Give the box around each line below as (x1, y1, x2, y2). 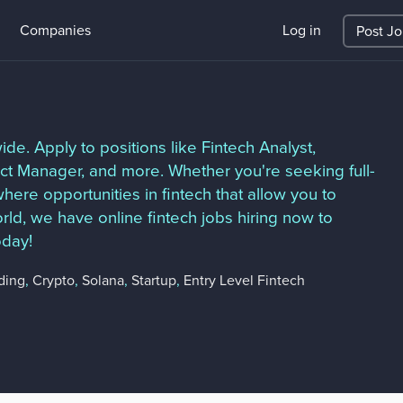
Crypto (32, 272, 75, 290)
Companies (19, 22, 91, 40)
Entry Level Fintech (184, 272, 305, 290)
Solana (82, 272, 124, 290)
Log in (282, 22, 321, 40)
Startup (131, 272, 176, 290)
